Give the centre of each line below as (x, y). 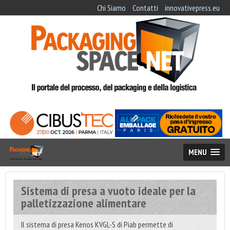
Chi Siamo (111, 8)
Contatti (145, 8)
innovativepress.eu (192, 8)
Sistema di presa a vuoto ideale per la (108, 190)
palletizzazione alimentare (84, 203)
